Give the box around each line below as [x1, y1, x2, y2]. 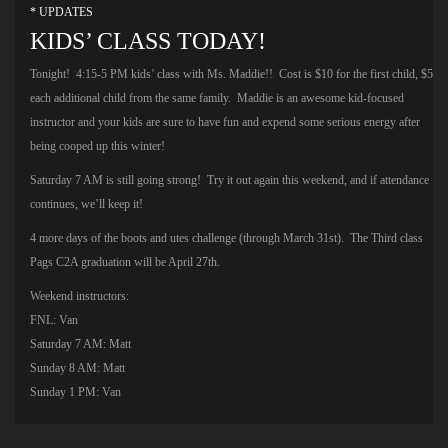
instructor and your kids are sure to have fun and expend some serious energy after [30, 114, 420, 129]
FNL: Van [30, 312, 78, 327]
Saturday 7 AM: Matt [30, 336, 131, 351]
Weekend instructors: [30, 288, 129, 303]
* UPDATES [30, 4, 93, 19]
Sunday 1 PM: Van [30, 384, 121, 399]
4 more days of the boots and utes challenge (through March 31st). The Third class [30, 230, 423, 245]
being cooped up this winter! [30, 138, 165, 153]
